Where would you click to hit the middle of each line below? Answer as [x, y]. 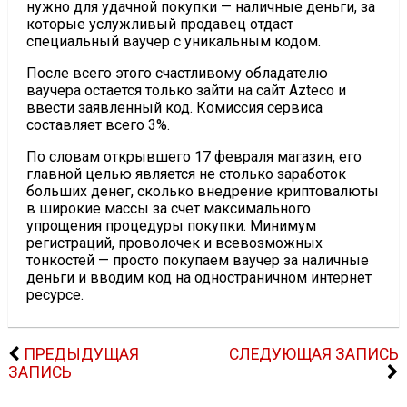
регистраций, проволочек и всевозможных [174, 243]
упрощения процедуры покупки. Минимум [171, 226]
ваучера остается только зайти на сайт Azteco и [186, 91]
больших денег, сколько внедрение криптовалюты [202, 192]
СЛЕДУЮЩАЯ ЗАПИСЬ [314, 355]
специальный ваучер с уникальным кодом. [173, 42]
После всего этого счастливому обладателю [177, 74]
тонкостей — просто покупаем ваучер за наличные [197, 261]
